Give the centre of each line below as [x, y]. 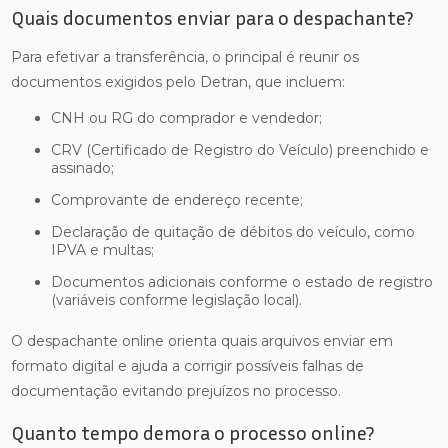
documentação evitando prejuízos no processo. [176, 391]
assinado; [83, 168]
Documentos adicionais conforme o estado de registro [57, 282]
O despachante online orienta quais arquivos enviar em [202, 341]
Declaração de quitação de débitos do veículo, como [57, 232]
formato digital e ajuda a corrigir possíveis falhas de [188, 366]
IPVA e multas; [103, 250]
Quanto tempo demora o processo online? [193, 432]
